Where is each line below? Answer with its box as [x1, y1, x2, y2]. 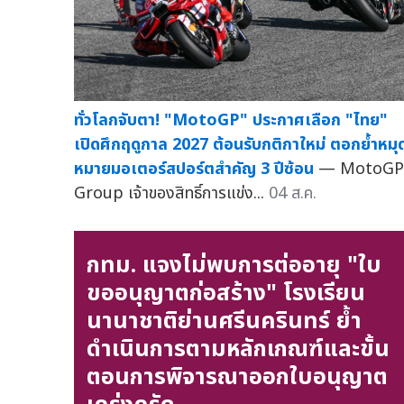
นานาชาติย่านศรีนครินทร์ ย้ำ [86, 303, 362, 338]
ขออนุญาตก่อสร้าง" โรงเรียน [86, 275, 365, 310]
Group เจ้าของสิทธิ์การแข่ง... [74, 181, 269, 207]
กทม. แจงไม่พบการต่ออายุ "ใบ [86, 247, 381, 282]
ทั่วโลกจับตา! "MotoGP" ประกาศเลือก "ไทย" [74, 108, 388, 133]
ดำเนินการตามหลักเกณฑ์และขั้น [86, 331, 390, 366]
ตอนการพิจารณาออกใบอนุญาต [86, 359, 388, 394]
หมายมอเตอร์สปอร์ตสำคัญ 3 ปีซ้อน [74, 157, 314, 182]
